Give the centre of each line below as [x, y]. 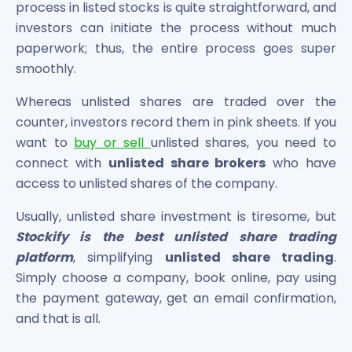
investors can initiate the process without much [176, 27]
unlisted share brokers [187, 163]
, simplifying [119, 257]
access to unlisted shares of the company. [147, 183]
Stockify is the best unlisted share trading [176, 236]
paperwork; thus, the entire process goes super [176, 48]
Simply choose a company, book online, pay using [176, 277]
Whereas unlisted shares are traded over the [176, 101]
